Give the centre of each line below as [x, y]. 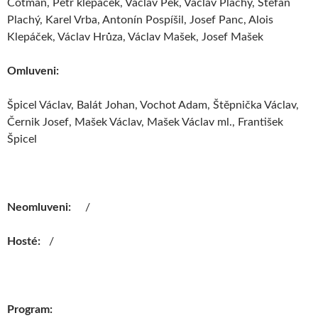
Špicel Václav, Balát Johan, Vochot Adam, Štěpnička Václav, [153, 105]
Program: [30, 310]
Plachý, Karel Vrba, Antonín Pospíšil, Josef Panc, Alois [140, 20]
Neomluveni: [46, 208]
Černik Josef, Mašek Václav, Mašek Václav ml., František [145, 122]
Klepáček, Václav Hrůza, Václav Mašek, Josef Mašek [135, 37]
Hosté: [28, 242]
